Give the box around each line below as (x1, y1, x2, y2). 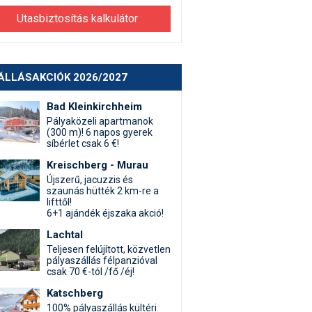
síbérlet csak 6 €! (47, 138, 119, 149)
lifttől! (47, 196, 72, 208)
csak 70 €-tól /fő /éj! (47, 266, 134, 277)
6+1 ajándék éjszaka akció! (47, 208, 164, 219)
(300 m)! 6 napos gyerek (47, 127, 153, 138)
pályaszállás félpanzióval (47, 255, 157, 266)
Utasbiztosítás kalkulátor (17, 12, 138, 25)
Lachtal (47, 228, 83, 241)
